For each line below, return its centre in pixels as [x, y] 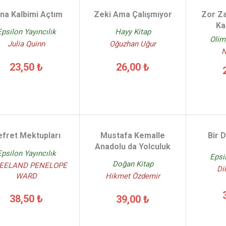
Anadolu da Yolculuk [133, 147]
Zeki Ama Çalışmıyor [133, 14]
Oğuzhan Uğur [133, 44]
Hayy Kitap [133, 32]
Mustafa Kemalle [133, 135]
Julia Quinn [26, 44]
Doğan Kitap [133, 164]
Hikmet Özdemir [133, 176]
